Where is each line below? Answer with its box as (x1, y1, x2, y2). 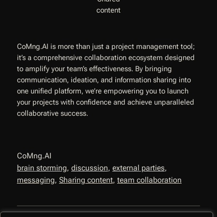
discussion (71, 163, 108, 172)
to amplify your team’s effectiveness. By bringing (16, 64, 172, 73)
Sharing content (59, 175, 113, 185)
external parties (112, 163, 165, 172)
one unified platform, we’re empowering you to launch (16, 87, 188, 95)
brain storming (16, 163, 67, 172)
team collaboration (117, 175, 182, 185)
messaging (16, 175, 55, 185)
